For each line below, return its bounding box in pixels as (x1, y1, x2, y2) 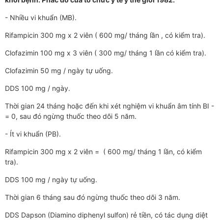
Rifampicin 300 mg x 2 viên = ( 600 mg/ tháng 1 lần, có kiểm (5, 147, 202, 156)
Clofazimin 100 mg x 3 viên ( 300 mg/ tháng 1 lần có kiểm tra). (5, 49, 206, 57)
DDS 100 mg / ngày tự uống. (5, 175, 97, 184)
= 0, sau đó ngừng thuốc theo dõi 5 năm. (5, 112, 137, 121)
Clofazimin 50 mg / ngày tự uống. (5, 66, 113, 75)
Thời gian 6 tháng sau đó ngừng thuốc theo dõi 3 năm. (5, 193, 180, 202)
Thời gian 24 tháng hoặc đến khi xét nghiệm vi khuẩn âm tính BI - (5, 102, 214, 110)
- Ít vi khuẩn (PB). (5, 130, 61, 138)
